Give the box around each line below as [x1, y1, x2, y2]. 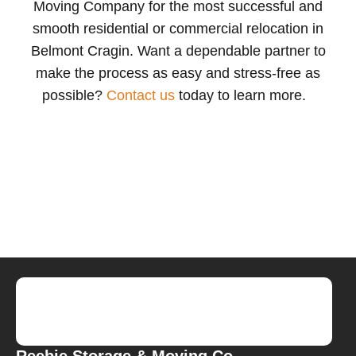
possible [42, 87, 95, 103]
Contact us [106, 87, 175, 103]
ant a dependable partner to [149, 42, 326, 59]
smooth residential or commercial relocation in [33, 20, 323, 37]
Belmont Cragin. [30, 42, 133, 59]
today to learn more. [175, 87, 310, 103]
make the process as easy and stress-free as [36, 64, 320, 81]
